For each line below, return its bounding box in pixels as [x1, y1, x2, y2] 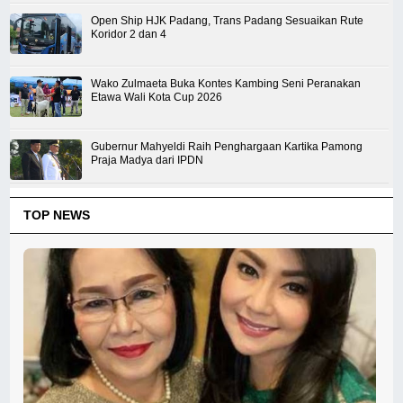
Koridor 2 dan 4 [91, 28, 167, 41]
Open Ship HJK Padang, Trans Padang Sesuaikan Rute [91, 14, 364, 28]
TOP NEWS [23, 208, 91, 223]
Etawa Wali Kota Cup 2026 [91, 91, 223, 104]
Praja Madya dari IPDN [91, 154, 204, 167]
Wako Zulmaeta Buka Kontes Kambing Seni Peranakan [91, 77, 362, 91]
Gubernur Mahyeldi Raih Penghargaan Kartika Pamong [91, 140, 363, 154]
